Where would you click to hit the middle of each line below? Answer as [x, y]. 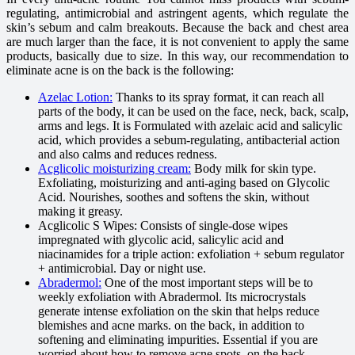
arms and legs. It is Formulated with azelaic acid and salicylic [190, 126]
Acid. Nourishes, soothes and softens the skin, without [174, 197]
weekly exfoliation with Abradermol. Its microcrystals [172, 297]
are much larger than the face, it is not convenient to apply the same [177, 42]
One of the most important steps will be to [207, 283]
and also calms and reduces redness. [128, 155]
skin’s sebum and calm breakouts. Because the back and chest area [177, 28]
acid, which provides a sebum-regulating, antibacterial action [189, 140]
